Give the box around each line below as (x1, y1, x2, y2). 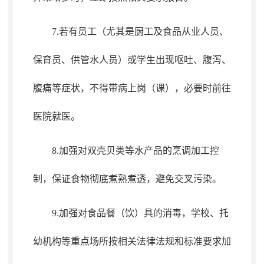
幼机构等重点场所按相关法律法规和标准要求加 (32, 236, 231, 246)
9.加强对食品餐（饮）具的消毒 (51, 208, 181, 218)
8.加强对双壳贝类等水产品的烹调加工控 (51, 146, 219, 156)
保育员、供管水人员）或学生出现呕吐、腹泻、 (32, 55, 231, 65)
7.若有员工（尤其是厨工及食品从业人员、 (51, 27, 229, 37)
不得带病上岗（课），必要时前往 (89, 83, 231, 93)
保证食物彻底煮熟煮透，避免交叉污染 (51, 174, 212, 184)
